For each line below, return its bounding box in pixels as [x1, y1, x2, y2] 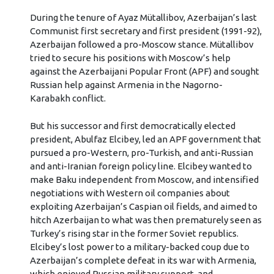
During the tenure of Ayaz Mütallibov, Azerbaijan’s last [29, 12, 257, 23]
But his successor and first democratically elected [29, 120, 235, 131]
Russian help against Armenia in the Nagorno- [29, 80, 223, 91]
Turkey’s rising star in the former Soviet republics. [29, 228, 239, 239]
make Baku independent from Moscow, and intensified [29, 174, 259, 185]
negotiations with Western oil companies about [29, 187, 230, 198]
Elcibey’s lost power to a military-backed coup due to [29, 241, 250, 252]
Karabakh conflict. [29, 93, 106, 104]
